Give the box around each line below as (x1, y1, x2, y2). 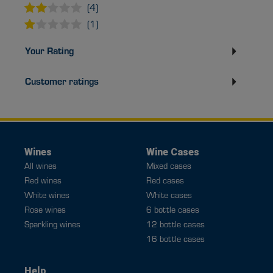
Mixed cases (146, 160, 191, 172)
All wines (24, 160, 57, 172)
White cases (146, 189, 192, 201)
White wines (24, 189, 69, 201)
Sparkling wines (24, 218, 80, 230)
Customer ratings (25, 74, 99, 88)
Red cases (146, 174, 184, 186)
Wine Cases (146, 146, 199, 158)
